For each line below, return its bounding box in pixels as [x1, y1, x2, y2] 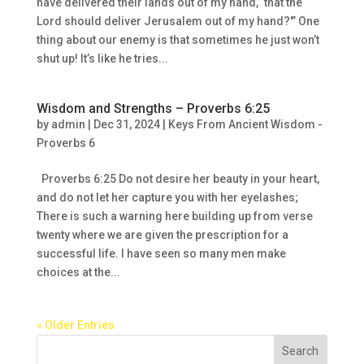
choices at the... [36, 265, 120, 279]
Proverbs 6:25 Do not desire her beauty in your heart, [36, 171, 319, 185]
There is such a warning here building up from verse [36, 209, 313, 223]
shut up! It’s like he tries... [36, 51, 168, 65]
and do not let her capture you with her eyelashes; [36, 190, 298, 204]
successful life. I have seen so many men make [36, 246, 286, 260]
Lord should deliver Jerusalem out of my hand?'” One [36, 14, 319, 28]
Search [282, 344, 319, 357]
